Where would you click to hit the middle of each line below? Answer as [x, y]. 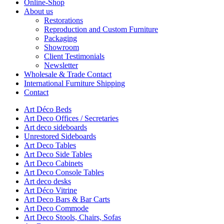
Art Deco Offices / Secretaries [71, 118]
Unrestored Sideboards [60, 136]
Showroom [61, 47]
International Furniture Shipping [74, 83]
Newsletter [61, 65]
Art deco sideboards [55, 127]
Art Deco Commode [56, 208]
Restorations [63, 20]
